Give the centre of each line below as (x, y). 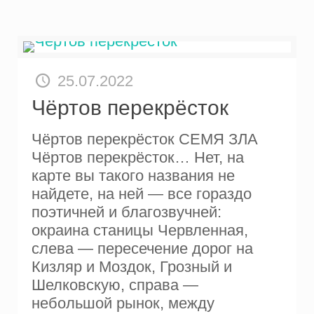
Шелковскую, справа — (115, 285)
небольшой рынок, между (123, 303)
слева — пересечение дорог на (143, 248)
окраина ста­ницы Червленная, (140, 230)
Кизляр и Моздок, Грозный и (132, 266)
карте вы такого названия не (134, 175)
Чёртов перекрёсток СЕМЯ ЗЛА (145, 139)
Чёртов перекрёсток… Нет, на (138, 157)
